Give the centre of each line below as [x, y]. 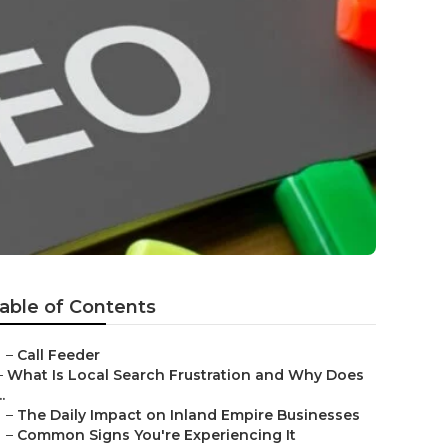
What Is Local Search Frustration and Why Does [185, 375]
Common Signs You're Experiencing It [156, 435]
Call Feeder [58, 355]
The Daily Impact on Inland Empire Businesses [188, 415]
